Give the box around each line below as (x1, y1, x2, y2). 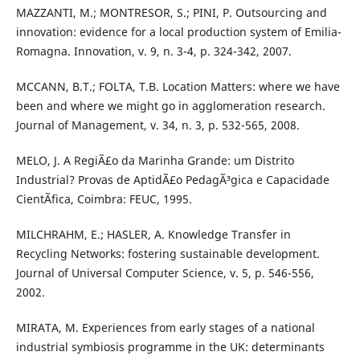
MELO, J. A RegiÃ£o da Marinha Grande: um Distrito (15, 152, 294, 168)
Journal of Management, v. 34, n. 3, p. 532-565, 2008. (15, 117, 300, 133)
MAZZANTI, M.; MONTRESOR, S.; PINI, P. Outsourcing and (15, 4, 327, 20)
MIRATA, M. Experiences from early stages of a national (15, 319, 315, 335)
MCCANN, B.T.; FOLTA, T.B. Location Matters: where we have (15, 78, 340, 94)
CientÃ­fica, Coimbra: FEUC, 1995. (15, 190, 192, 207)
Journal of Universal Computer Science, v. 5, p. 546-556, (15, 264, 314, 280)
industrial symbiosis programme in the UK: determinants (15, 338, 325, 354)
